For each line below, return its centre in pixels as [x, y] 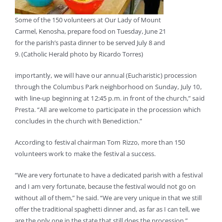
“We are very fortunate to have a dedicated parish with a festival [109, 175]
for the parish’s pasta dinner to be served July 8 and [90, 43]
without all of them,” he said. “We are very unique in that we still [108, 198]
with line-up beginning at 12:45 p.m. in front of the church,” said [110, 98]
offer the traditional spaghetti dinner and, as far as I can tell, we [107, 209]
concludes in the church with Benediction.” [79, 121]
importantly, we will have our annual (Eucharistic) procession [106, 76]
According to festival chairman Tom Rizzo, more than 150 [100, 142]
